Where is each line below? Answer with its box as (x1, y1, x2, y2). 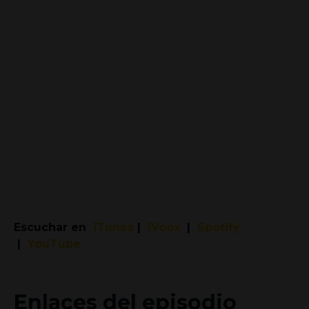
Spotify (197, 221, 240, 235)
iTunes (93, 221, 134, 235)
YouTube (28, 237, 81, 251)
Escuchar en (14, 221, 93, 235)
